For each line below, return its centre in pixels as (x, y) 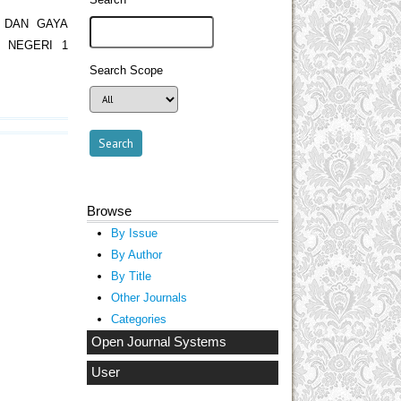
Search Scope (127, 70)
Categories (138, 319)
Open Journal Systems (159, 341)
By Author (136, 254)
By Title (131, 276)
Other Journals (149, 297)
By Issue (134, 233)
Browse (109, 210)
